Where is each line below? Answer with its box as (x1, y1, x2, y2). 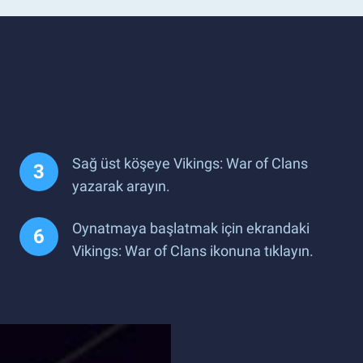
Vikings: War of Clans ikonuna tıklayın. (72, 241, 314, 259)
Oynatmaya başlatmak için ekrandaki (72, 219, 310, 237)
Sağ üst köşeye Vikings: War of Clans (72, 154, 308, 172)
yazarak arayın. (72, 177, 170, 194)
